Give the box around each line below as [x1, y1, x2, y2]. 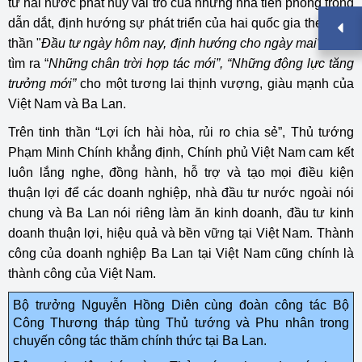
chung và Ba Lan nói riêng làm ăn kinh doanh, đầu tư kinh [8, 206, 354, 220]
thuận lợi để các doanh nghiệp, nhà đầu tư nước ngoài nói [8, 186, 354, 200]
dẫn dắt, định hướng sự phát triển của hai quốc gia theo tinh [8, 16, 354, 30]
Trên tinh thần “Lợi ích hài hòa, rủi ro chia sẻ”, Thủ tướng [8, 125, 354, 139]
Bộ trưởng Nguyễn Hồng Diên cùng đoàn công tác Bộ [13, 298, 349, 312]
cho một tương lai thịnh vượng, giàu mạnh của [80, 77, 355, 90]
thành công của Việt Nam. [8, 267, 156, 280]
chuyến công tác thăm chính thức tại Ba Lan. [13, 334, 267, 347]
